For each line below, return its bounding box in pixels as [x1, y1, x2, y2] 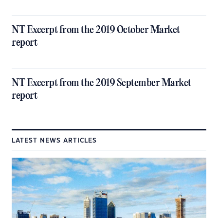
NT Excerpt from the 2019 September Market [12, 77, 191, 89]
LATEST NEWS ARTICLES [12, 138, 97, 144]
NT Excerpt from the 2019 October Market [12, 24, 180, 36]
